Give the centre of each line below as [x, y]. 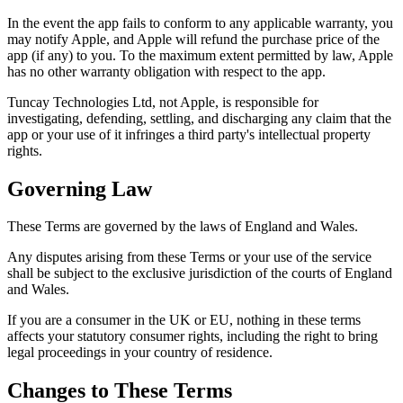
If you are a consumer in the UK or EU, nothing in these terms [184, 320]
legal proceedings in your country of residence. [140, 353]
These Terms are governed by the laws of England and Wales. [183, 227]
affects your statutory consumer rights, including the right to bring [193, 336]
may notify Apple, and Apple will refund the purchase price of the [193, 39]
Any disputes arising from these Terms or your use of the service [189, 257]
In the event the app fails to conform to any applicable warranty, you [200, 22]
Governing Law [80, 188]
